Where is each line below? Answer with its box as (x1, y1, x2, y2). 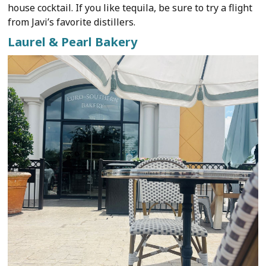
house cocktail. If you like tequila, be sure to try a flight (8, 1, 253, 15)
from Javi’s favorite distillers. (8, 15, 136, 29)
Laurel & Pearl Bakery (8, 34, 138, 50)
